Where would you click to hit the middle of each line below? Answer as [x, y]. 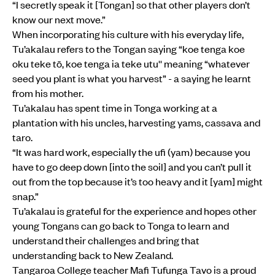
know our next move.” [59, 19]
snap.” [25, 196]
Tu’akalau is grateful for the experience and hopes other [134, 211]
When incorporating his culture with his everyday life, [128, 34]
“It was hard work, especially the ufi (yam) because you [131, 152]
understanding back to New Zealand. [93, 255]
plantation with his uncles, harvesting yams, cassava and [136, 122]
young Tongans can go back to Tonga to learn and [121, 226]
